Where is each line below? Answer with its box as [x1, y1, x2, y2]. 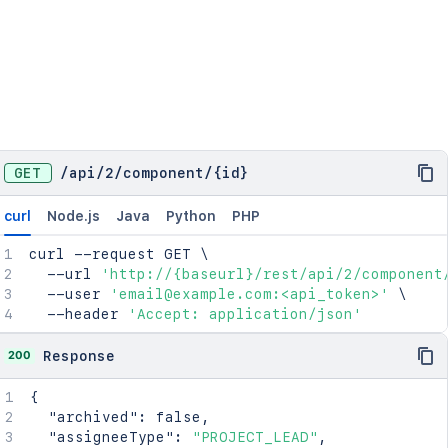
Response [42, 348, 115, 364]
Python [165, 208, 216, 224]
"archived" [47, 409, 138, 425]
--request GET [64, 246, 200, 262]
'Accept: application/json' [127, 306, 362, 322]
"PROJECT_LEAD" [191, 429, 318, 445]
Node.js [46, 208, 100, 224]
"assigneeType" [47, 429, 174, 445]
